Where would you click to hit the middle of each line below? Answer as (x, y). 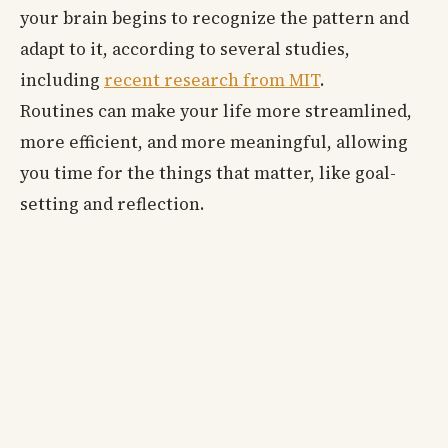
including (62, 79)
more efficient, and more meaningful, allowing (214, 141)
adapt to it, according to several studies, (185, 48)
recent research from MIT (212, 79)
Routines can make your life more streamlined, (216, 110)
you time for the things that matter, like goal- (208, 172)
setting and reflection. (112, 203)
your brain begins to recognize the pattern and (214, 17)
